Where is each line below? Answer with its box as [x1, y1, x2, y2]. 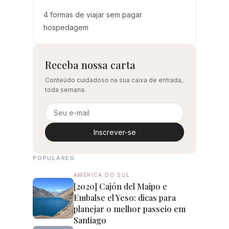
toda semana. [45, 85, 86, 94]
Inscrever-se [93, 127, 136, 136]
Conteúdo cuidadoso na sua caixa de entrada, [45, 76, 183, 84]
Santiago [74, 214, 106, 225]
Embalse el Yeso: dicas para [74, 192, 176, 203]
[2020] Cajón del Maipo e [74, 180, 167, 192]
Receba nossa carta [45, 57, 135, 72]
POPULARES [33, 154, 75, 162]
